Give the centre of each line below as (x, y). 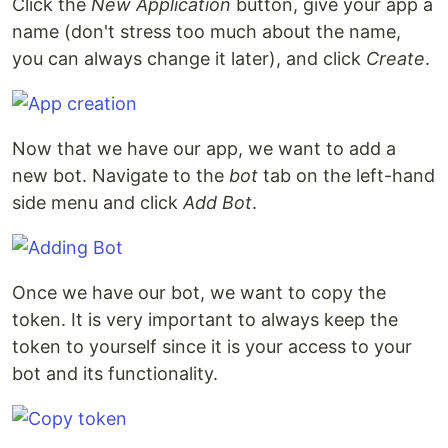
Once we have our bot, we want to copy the (199, 292)
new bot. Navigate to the (120, 175)
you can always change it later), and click (189, 58)
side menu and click (97, 202)
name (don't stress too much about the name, (206, 31)
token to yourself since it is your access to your (212, 346)
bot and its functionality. (115, 373)
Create (395, 58)
